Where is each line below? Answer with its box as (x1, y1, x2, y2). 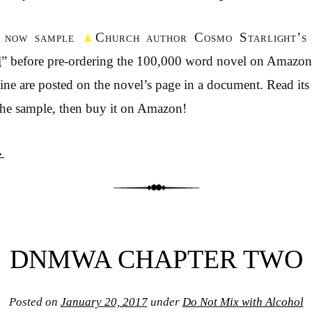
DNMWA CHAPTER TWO (9, 244, 303, 274)
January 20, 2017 (60, 295, 148, 309)
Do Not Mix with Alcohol (182, 295, 304, 309)
